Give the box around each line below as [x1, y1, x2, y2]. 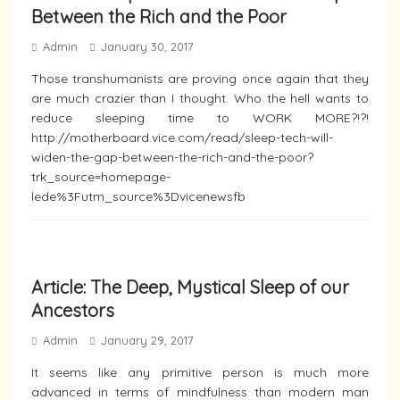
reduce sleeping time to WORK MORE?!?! [31, 110, 369, 126]
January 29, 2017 [101, 333, 194, 347]
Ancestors [31, 299, 114, 321]
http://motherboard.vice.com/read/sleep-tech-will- [31, 129, 333, 146]
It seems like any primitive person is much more [31, 364, 369, 380]
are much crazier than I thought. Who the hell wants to [31, 90, 369, 106]
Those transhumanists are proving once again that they [31, 71, 369, 87]
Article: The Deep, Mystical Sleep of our [31, 276, 349, 298]
